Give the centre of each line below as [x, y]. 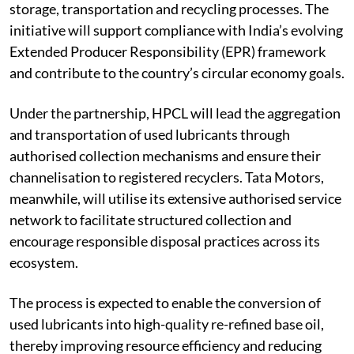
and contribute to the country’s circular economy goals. [177, 72]
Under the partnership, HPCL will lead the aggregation [175, 113]
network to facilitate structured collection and [151, 219]
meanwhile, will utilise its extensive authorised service [175, 198]
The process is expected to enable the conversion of [165, 302]
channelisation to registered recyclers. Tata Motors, [167, 177]
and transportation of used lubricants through [150, 134]
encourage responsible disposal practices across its [165, 241]
